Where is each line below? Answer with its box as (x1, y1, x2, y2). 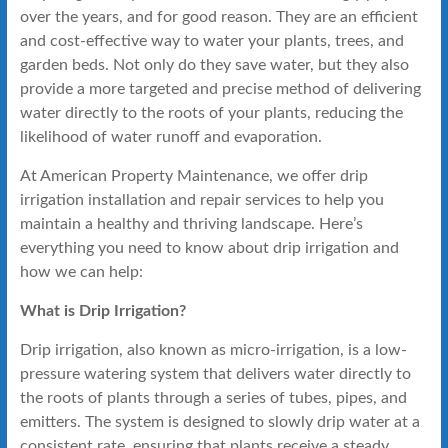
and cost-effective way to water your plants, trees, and (19, 32, 404, 49)
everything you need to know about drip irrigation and (19, 239, 399, 256)
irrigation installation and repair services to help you (19, 191, 384, 208)
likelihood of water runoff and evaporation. (19, 128, 322, 145)
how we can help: (19, 263, 143, 280)
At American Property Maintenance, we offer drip (19, 167, 368, 184)
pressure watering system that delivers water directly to (19, 365, 411, 382)
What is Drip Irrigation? (19, 302, 186, 319)
